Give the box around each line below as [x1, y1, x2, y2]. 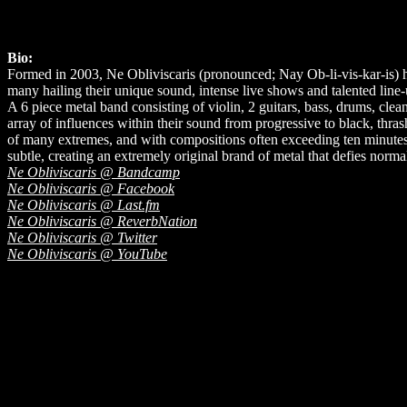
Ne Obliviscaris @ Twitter [7, 229, 157, 245]
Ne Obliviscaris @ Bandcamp [7, 164, 180, 180]
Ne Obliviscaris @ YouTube [7, 245, 167, 262]
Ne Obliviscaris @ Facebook [7, 180, 174, 196]
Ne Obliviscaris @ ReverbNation [7, 213, 197, 229]
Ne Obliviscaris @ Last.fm [7, 196, 160, 213]
